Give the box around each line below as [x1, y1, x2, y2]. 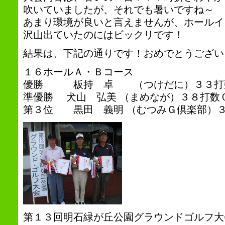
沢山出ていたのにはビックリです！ [23, 29, 184, 40]
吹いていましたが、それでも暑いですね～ [23, 4, 214, 15]
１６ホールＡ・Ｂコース [23, 66, 134, 77]
